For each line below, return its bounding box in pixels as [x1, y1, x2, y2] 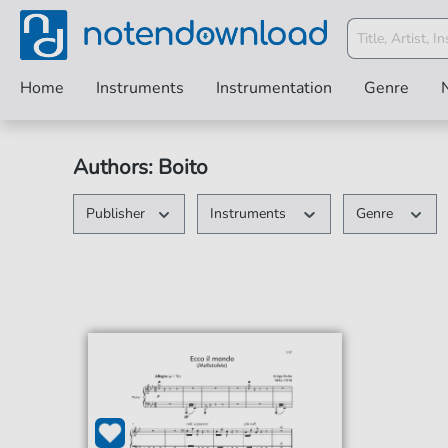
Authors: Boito [72, 153, 208, 181]
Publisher [85, 204, 145, 223]
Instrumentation [216, 77, 332, 99]
